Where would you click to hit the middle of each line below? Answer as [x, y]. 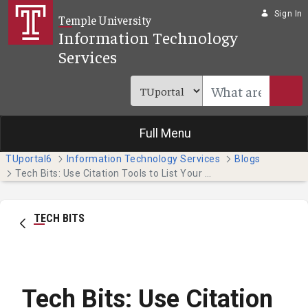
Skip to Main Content [60, 13]
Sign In [288, 14]
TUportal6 [29, 159]
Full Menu [165, 134]
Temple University [105, 20]
